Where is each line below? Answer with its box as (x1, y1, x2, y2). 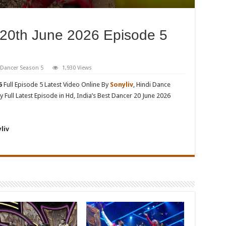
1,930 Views (62, 65, 92, 71)
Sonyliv (109, 81, 133, 88)
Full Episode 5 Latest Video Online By (2, 81, 110, 88)
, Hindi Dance (133, 81, 171, 88)
